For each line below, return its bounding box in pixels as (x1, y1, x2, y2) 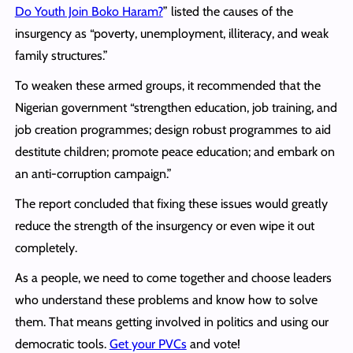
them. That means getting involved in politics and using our (14, 314, 329, 329)
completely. (14, 240, 77, 255)
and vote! (186, 336, 240, 351)
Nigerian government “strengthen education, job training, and (14, 99, 337, 115)
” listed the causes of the (162, 3, 293, 19)
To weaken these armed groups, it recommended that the (14, 77, 321, 93)
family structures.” (14, 47, 108, 63)
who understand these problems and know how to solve (14, 292, 318, 307)
